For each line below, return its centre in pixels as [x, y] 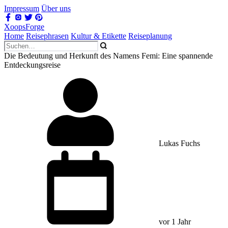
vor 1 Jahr [174, 222]
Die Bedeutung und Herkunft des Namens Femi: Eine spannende [108, 56]
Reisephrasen [47, 36]
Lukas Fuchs [178, 143]
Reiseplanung [150, 36]
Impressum [22, 8]
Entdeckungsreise [32, 65]
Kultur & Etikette [98, 36]
